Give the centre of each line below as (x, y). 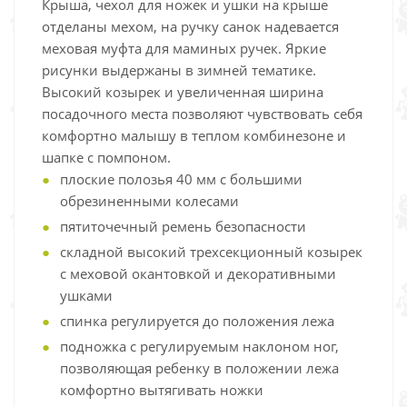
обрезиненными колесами (149, 201)
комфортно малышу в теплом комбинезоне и (194, 135)
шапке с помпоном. (106, 157)
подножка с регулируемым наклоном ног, (199, 346)
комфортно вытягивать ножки (162, 390)
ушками (86, 295)
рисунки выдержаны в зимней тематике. (179, 70)
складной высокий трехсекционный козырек (211, 252)
